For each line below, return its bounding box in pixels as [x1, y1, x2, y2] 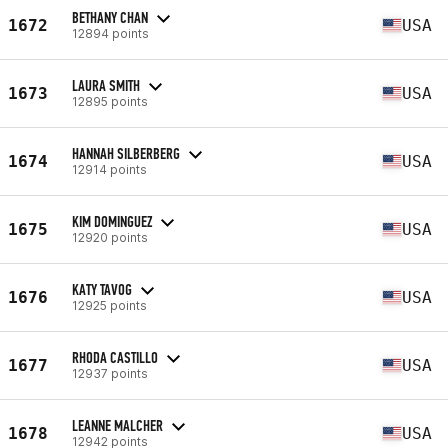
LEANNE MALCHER [72, 415, 163, 435]
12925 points [72, 297, 147, 313]
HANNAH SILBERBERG [72, 143, 180, 163]
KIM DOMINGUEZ [72, 211, 152, 231]
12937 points [72, 365, 148, 381]
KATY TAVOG [72, 279, 132, 299]
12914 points [72, 161, 147, 177]
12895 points [72, 93, 148, 109]
